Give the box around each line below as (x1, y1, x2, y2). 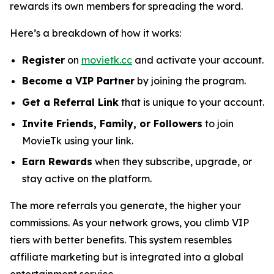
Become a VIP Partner (22, 75, 135, 87)
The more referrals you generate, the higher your (10, 199, 241, 212)
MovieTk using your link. (22, 134, 133, 147)
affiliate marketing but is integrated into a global (10, 251, 243, 264)
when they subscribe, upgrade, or (92, 155, 252, 168)
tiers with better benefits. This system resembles (10, 234, 232, 246)
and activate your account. (132, 53, 264, 66)
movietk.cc (81, 53, 132, 66)
